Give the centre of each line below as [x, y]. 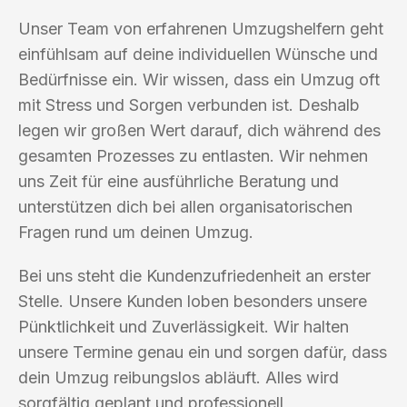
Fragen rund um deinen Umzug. [136, 232]
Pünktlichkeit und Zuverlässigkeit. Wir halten [184, 326]
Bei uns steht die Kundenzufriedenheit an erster [194, 275]
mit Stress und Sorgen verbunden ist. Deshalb [189, 104]
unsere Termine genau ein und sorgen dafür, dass [203, 352]
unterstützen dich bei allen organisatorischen [185, 206]
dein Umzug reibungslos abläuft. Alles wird [179, 377]
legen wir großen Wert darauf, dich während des [199, 130]
